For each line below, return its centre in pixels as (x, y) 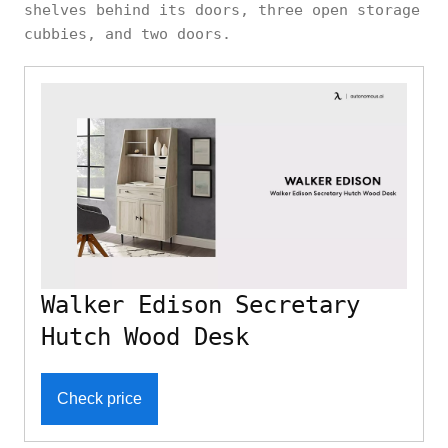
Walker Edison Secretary (201, 304)
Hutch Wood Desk (145, 336)
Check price (99, 398)
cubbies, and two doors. (127, 34)
